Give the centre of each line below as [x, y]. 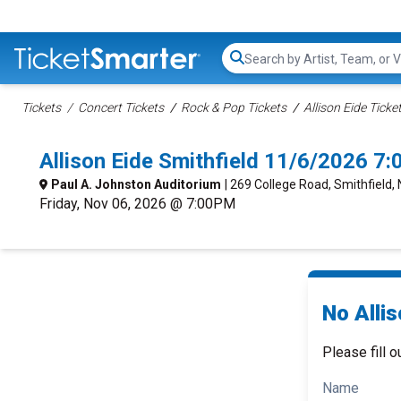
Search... [269, 67]
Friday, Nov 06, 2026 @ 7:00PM [137, 204]
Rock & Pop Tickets [234, 107]
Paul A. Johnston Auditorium [136, 184]
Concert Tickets [121, 107]
